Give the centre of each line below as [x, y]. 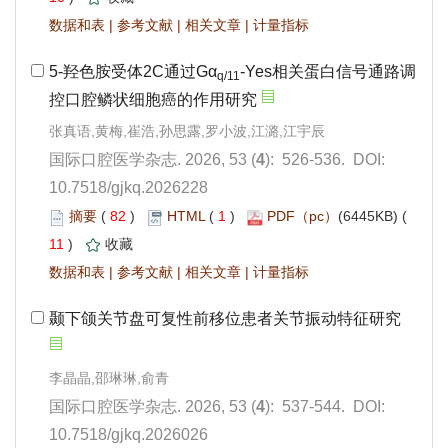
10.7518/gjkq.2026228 [128, 188]
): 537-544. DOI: [325, 407]
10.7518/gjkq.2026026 [128, 435]
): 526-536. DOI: [325, 160]
